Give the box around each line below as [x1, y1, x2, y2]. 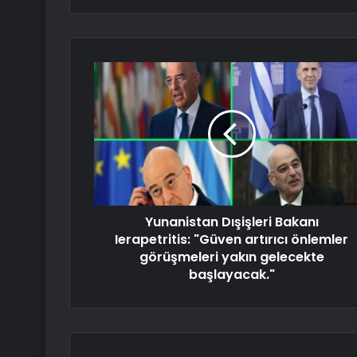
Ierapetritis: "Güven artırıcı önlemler [115, 230, 348, 249]
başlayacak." [188, 265, 275, 284]
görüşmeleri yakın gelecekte [139, 248, 324, 267]
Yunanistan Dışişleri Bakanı [144, 213, 319, 232]
